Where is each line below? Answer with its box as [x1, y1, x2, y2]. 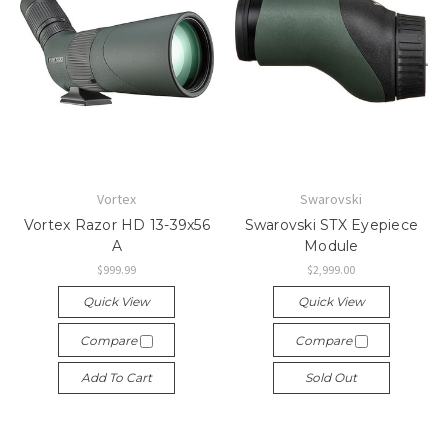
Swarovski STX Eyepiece [244, 215, 418, 234]
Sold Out [305, 369, 358, 385]
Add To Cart [81, 369, 153, 385]
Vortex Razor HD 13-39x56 [23, 215, 210, 234]
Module [304, 236, 359, 255]
